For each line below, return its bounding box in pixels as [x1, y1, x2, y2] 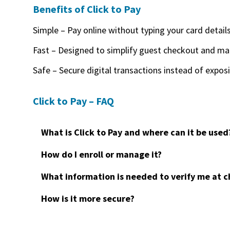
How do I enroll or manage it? [41, 148, 162, 161]
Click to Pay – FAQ [33, 94, 114, 108]
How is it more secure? [41, 193, 135, 205]
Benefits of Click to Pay [33, 3, 141, 16]
